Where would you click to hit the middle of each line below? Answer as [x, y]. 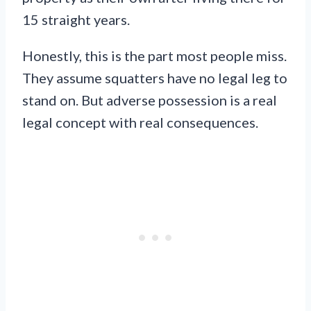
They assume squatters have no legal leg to [155, 77]
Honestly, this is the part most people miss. [154, 55]
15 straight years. [76, 19]
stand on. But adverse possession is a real [150, 100]
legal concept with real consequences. [140, 122]
